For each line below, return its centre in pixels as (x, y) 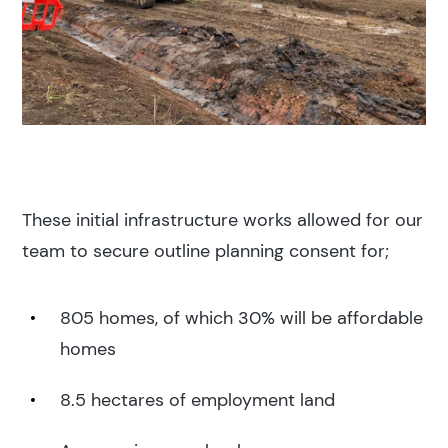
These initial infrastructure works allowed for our (223, 219)
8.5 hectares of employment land (198, 399)
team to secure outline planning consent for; (206, 250)
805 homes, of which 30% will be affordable (242, 317)
